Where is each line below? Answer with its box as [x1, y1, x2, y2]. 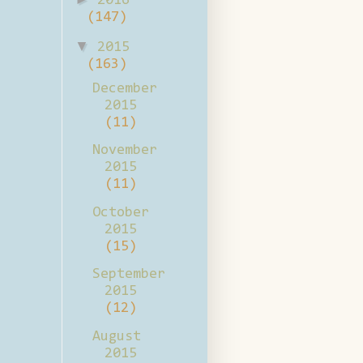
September [92, 267, 165, 283]
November [92, 143, 157, 159]
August [92, 329, 141, 344]
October [92, 205, 149, 220]
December [92, 81, 157, 96]
